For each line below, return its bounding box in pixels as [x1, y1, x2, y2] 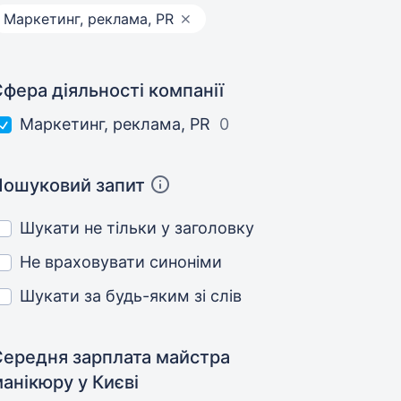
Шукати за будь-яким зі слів [20, 286, 243, 305]
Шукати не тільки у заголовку [20, 218, 255, 237]
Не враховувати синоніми [20, 252, 223, 271]
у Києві [78, 371, 140, 393]
